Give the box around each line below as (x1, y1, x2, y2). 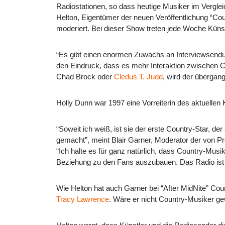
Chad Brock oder (56, 72, 114, 81)
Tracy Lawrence (56, 195, 109, 204)
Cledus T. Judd (114, 72, 163, 81)
